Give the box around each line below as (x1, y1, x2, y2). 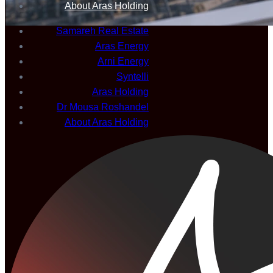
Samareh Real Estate (56, 26, 149, 37)
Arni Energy (97, 56, 149, 67)
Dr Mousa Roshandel (57, 102, 149, 113)
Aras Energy (95, 41, 149, 52)
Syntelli (116, 71, 149, 82)
